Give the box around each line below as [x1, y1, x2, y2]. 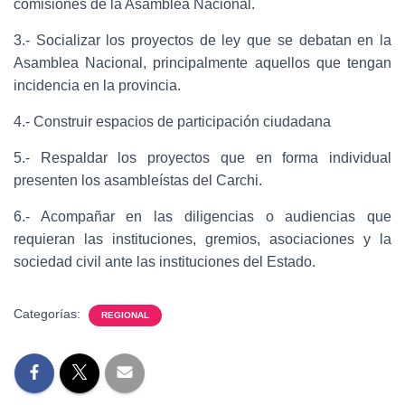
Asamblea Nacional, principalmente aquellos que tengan [14, 55, 391, 71]
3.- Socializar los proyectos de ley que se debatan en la [14, 33, 391, 48]
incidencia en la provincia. [14, 78, 181, 93]
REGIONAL [101, 310, 149, 320]
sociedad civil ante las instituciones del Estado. [14, 254, 316, 269]
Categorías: [14, 306, 84, 321]
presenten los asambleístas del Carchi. [14, 173, 262, 188]
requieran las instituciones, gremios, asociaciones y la [14, 231, 391, 247]
